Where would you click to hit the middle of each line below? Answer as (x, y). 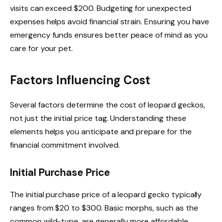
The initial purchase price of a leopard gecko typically (106, 194)
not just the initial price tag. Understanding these (98, 118)
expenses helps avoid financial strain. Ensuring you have (110, 22)
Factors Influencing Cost (80, 80)
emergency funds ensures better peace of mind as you (109, 35)
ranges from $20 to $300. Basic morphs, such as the (104, 208)
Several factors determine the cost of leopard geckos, (108, 105)
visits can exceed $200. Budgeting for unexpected (101, 8)
